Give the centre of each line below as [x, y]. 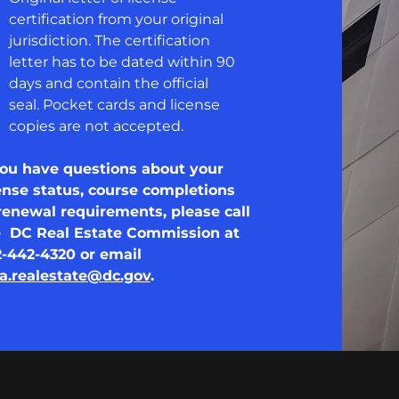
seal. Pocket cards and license [114, 105]
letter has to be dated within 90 [122, 62]
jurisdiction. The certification [109, 41]
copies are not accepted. [96, 126]
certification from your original [116, 19]
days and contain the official [108, 83]
